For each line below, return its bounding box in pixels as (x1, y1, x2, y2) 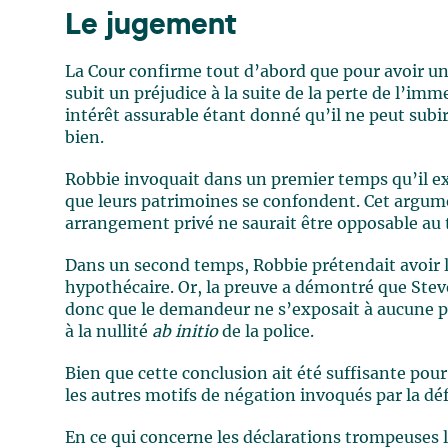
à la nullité (65, 324, 153, 340)
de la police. (218, 324, 315, 340)
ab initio (152, 324, 219, 340)
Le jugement (65, 11, 238, 41)
